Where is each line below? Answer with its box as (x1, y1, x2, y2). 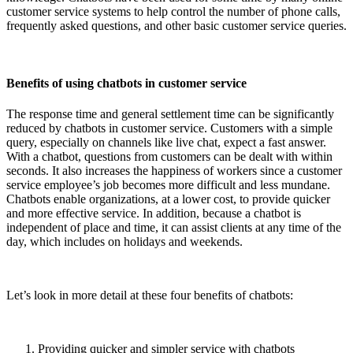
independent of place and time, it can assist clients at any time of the (6, 221, 341, 235)
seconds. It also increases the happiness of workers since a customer (6, 164, 342, 178)
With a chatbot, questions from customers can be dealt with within (6, 150, 333, 164)
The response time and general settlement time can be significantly (6, 107, 334, 121)
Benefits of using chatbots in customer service (6, 76, 247, 91)
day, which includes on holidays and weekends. (6, 235, 243, 249)
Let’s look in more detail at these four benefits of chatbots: (6, 288, 293, 303)
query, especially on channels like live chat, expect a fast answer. (6, 136, 326, 150)
